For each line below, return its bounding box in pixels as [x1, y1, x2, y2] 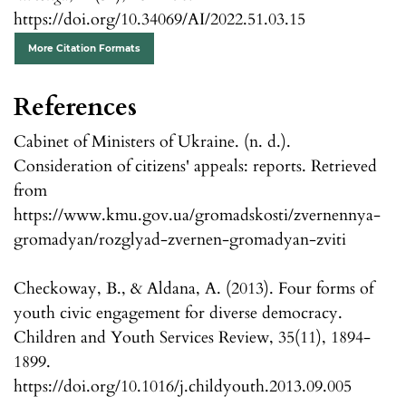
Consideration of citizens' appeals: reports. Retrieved [14, 155, 377, 179]
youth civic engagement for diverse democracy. [14, 302, 343, 325]
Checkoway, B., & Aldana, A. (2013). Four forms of [14, 277, 373, 301]
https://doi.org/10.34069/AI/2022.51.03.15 [14, 8, 305, 32]
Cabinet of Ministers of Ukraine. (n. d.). [14, 130, 291, 154]
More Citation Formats [28, 43, 140, 55]
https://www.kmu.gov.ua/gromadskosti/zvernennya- [14, 204, 381, 227]
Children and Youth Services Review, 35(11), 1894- [14, 326, 371, 350]
